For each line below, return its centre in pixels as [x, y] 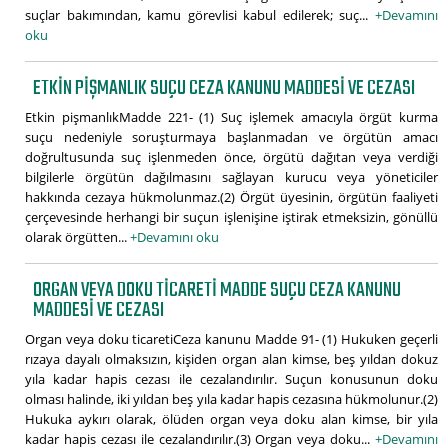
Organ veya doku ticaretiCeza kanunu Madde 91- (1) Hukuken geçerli [231, 338]
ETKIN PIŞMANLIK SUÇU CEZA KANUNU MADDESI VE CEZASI [224, 88]
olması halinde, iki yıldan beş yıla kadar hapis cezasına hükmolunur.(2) [231, 398]
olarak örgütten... [77, 236]
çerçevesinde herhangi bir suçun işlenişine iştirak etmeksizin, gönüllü [231, 216]
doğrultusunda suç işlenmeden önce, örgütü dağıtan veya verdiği [231, 156]
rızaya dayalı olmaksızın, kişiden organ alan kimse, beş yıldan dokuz [231, 358]
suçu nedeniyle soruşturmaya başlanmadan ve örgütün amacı [231, 136]
